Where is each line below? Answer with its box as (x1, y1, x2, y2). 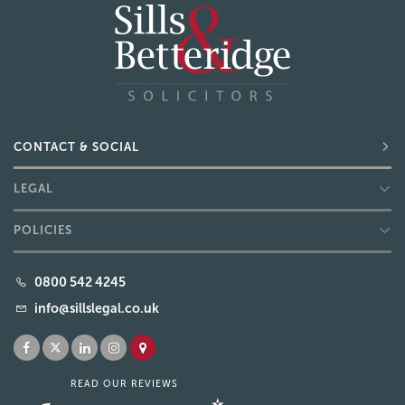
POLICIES (14, 223, 72, 238)
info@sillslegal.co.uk (34, 300, 160, 316)
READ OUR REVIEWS (70, 379, 178, 390)
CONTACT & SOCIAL (14, 139, 139, 154)
